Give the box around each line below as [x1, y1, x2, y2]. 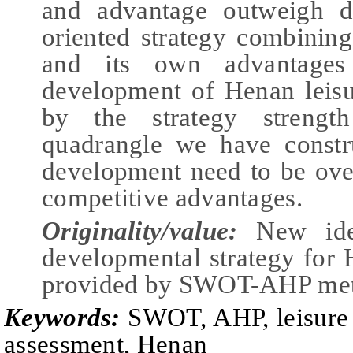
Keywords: [4, 303, 128, 332]
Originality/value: [42, 216, 257, 245]
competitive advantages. [42, 184, 303, 212]
